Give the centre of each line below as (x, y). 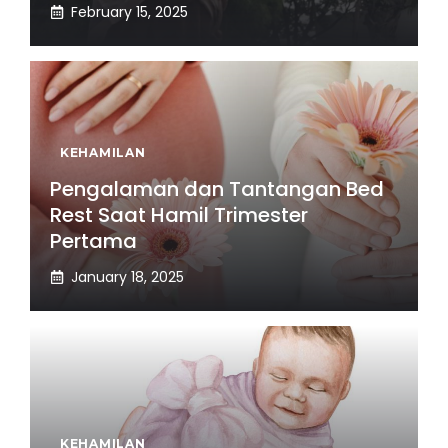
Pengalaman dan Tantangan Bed (217, 188)
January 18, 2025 (127, 276)
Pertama (93, 240)
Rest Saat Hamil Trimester (179, 214)
